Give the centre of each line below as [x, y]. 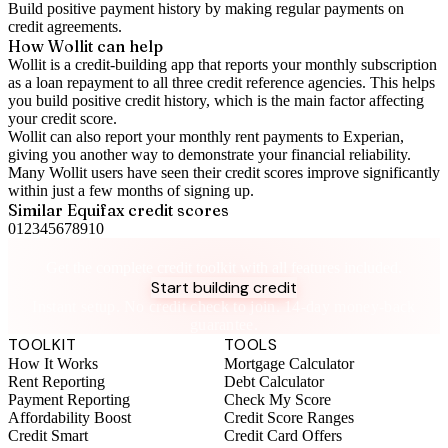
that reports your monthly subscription [315, 64]
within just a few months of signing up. [131, 190]
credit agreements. [65, 26]
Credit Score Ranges [289, 417]
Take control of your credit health [224, 247]
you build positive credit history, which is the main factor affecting [216, 100]
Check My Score [277, 399]
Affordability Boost [69, 417]
